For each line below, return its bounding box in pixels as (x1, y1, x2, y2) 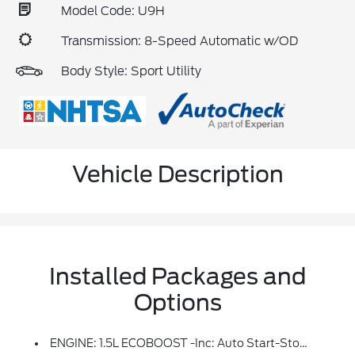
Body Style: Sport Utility (61, 64, 201, 78)
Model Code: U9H (61, 4, 165, 18)
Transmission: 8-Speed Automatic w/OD (61, 34, 298, 48)
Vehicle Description (71, 161, 284, 189)
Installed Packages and (49, 263, 306, 291)
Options (133, 289, 222, 317)
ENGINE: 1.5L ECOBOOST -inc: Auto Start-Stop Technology (50, 337, 300, 350)
